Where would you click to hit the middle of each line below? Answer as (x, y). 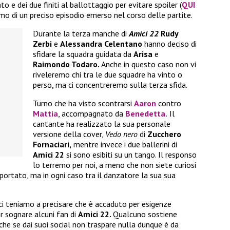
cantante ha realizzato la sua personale (102, 124)
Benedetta (145, 114)
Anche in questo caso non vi (148, 64)
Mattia (45, 114)
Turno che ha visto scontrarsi (83, 103)
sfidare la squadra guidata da (83, 54)
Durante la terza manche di (81, 34)
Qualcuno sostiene (145, 214)
